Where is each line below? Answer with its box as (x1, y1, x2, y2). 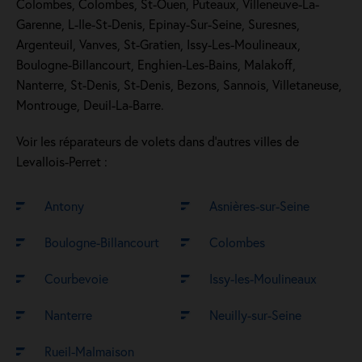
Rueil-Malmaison (44, 343, 134, 360)
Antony (44, 197, 84, 214)
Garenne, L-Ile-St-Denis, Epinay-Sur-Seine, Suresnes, (16, 15, 300, 32)
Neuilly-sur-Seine (209, 306, 301, 323)
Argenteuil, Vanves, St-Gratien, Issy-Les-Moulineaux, (16, 36, 301, 53)
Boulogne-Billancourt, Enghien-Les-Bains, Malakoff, (16, 56, 296, 73)
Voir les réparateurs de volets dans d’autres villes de (16, 133, 299, 149)
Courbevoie (44, 270, 108, 287)
